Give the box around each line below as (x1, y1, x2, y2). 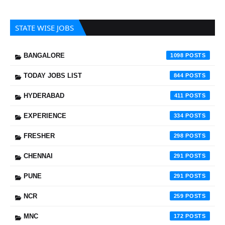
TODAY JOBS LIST (24, 72, 82, 79)
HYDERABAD (24, 92, 64, 99)
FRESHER (24, 132, 55, 140)
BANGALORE (24, 52, 65, 59)
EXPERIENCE (24, 112, 66, 120)
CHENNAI (24, 152, 53, 160)
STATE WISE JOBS (15, 23, 74, 33)
